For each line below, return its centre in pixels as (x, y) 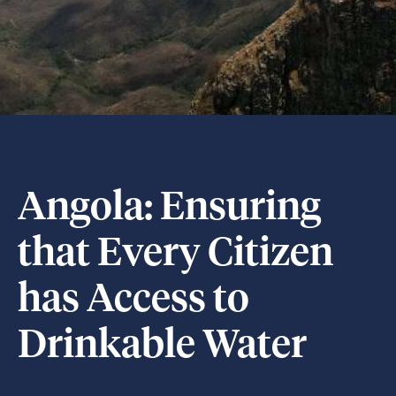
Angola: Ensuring (169, 209)
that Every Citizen (175, 255)
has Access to (133, 301)
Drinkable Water (162, 346)
